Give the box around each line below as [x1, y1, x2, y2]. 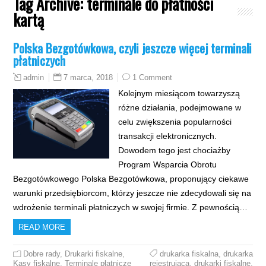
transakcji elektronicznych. [118, 131, 217, 141]
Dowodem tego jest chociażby [118, 145, 230, 155]
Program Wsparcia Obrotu [118, 159, 217, 169]
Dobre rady [23, 249, 61, 258]
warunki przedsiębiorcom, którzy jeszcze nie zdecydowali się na [13, 188, 252, 198]
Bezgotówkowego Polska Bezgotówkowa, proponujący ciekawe [13, 173, 249, 183]
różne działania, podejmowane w [118, 102, 241, 112]
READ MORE [18, 222, 66, 232]
